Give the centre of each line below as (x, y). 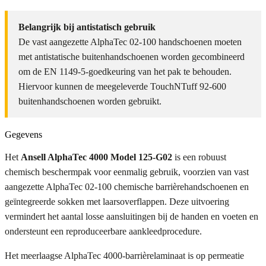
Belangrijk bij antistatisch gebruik (87, 27)
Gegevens (23, 135)
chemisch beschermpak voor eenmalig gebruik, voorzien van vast (127, 172)
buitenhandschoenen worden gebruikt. (90, 102)
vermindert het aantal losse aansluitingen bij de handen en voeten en (132, 217)
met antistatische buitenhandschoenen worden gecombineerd (132, 57)
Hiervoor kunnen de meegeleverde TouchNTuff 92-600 (122, 87)
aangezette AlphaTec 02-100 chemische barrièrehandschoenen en (127, 187)
